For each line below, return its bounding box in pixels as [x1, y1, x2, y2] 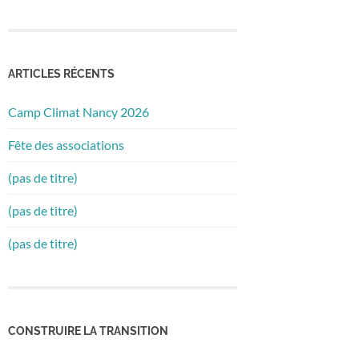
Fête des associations [8, 136, 124, 152]
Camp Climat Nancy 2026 [8, 103, 149, 119]
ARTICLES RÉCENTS [8, 66, 115, 80]
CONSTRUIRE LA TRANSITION [8, 323, 168, 337]
